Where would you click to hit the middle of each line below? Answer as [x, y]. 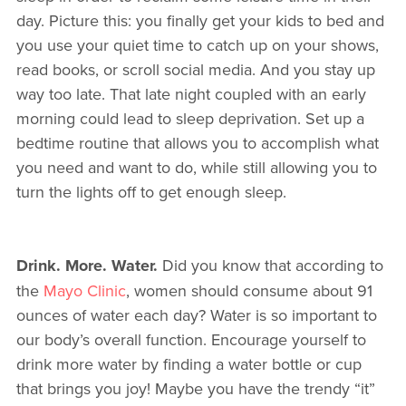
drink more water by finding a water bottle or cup [188, 364]
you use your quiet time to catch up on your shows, [197, 45]
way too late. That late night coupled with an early [191, 94]
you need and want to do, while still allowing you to [196, 168]
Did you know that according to [272, 266]
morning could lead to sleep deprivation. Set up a [190, 119]
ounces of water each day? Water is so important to [196, 315]
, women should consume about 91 [249, 291]
